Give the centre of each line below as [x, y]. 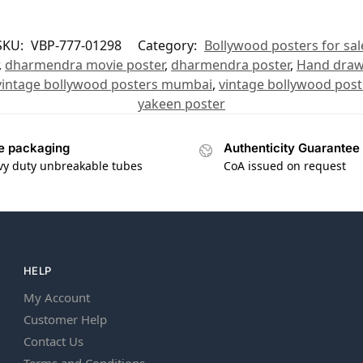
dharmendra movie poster [85, 64]
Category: [169, 45]
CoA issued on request [285, 166]
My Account [57, 298]
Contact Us [53, 342]
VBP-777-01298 [76, 45]
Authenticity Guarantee [292, 147]
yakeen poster [181, 103]
